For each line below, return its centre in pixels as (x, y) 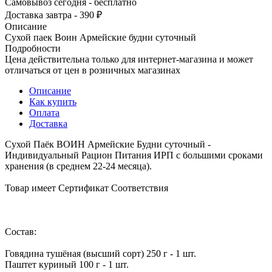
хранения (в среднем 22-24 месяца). (78, 166)
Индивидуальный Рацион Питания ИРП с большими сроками (134, 155)
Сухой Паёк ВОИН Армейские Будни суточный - (108, 144)
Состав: (21, 231)
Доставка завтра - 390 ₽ (53, 15)
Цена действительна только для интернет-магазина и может (129, 59)
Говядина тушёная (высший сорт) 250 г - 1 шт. (100, 253)
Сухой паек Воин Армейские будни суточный (100, 37)
